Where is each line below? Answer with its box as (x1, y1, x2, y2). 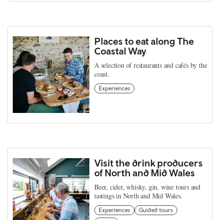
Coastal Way (94, 45, 146, 56)
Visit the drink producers (94, 157, 203, 168)
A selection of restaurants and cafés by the (94, 60, 207, 70)
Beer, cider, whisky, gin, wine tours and (94, 182, 201, 192)
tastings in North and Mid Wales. (94, 191, 183, 200)
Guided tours (139, 206, 173, 214)
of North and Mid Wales (94, 166, 195, 178)
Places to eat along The (94, 35, 194, 47)
